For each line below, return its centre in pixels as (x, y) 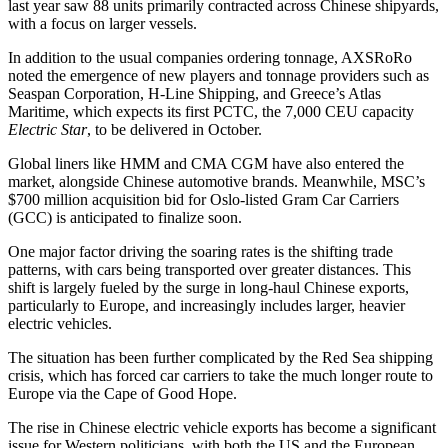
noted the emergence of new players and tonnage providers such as (218, 75)
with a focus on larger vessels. (102, 23)
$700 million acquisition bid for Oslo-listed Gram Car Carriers (203, 199)
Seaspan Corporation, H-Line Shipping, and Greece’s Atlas (194, 93)
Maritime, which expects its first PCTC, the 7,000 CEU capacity (211, 111)
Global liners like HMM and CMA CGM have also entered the (206, 163)
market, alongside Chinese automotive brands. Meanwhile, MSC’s (216, 181)
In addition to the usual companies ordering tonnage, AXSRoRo (210, 57)
